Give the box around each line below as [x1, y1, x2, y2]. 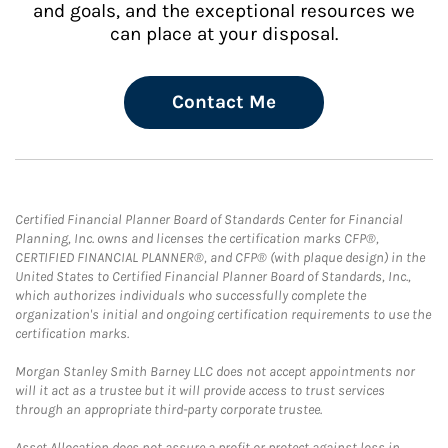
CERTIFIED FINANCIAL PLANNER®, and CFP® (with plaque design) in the [15, 249, 425, 266]
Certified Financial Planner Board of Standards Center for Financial [15, 211, 403, 228]
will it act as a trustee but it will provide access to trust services [15, 382, 385, 399]
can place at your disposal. [110, 23, 338, 45]
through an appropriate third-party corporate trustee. [15, 401, 322, 418]
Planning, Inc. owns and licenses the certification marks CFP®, [15, 230, 379, 247]
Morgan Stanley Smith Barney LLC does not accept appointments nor [15, 363, 415, 380]
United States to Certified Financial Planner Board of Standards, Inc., [15, 268, 411, 285]
